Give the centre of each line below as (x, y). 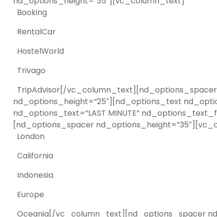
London (29, 136)
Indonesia (33, 175)
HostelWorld (39, 51)
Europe (29, 194)
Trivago (29, 70)
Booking (30, 12)
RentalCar (34, 32)
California (33, 156)
